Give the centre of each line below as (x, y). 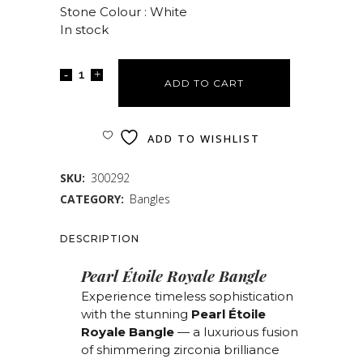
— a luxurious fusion (236, 332)
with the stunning (136, 314)
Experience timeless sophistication (187, 296)
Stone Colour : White (124, 12)
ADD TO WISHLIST (204, 139)
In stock (84, 30)
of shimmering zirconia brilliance (180, 350)
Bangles (150, 199)
